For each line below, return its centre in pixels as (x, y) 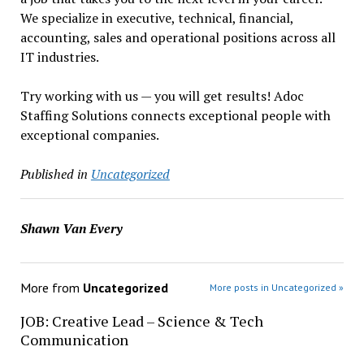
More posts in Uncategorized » (277, 287)
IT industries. (59, 57)
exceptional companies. (89, 135)
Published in (54, 174)
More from (51, 288)
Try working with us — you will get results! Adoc (162, 96)
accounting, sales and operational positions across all (178, 37)
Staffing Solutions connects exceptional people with (175, 115)
